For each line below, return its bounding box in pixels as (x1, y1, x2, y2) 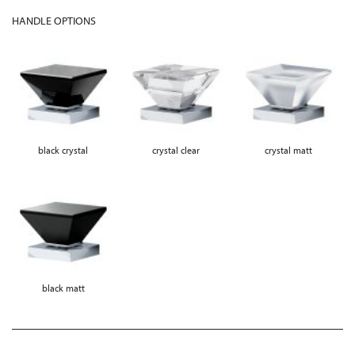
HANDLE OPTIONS (12, 13, 96, 28)
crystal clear (151, 143, 200, 156)
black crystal (38, 143, 89, 156)
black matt (41, 281, 85, 294)
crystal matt (264, 143, 312, 156)
